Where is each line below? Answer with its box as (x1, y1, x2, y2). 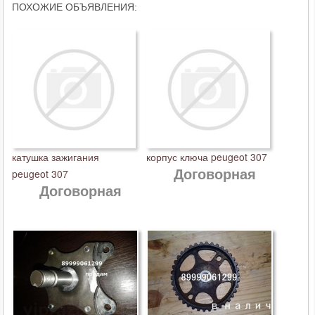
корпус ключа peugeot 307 (146, 150, 267, 164)
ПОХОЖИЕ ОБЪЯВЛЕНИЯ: (12, 1, 137, 13)
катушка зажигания (12, 150, 99, 164)
